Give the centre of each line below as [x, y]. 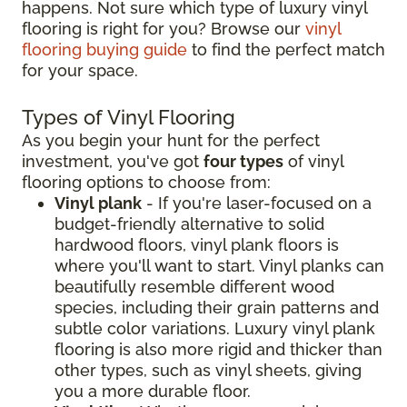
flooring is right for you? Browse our [164, 29]
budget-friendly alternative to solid [189, 224]
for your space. [80, 71]
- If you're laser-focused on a [257, 203]
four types [243, 162]
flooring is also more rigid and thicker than [218, 350]
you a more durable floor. [153, 392]
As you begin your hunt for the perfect [171, 141]
